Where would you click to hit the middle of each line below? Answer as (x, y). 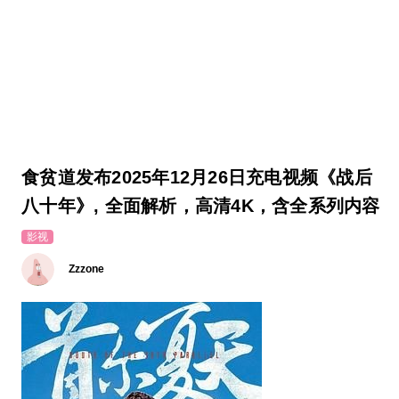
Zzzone (86, 269)
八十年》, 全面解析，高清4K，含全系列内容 (201, 206)
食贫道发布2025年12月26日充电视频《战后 (197, 177)
